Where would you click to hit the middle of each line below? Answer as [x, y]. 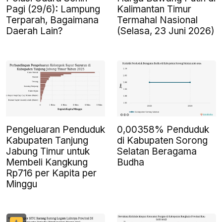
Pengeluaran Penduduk [55, 129]
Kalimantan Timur [154, 9]
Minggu [22, 184]
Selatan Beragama [157, 151]
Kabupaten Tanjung [47, 140]
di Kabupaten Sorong [162, 140]
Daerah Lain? [34, 31]
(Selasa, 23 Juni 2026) [166, 31]
